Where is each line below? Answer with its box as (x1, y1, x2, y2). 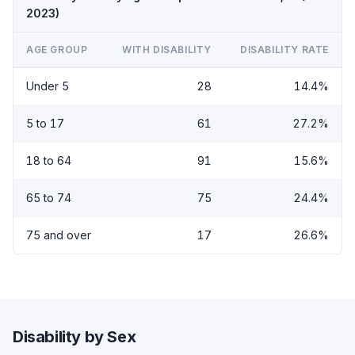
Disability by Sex (13, 327, 136, 346)
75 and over (26, 228, 91, 242)
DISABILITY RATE (240, 44, 329, 55)
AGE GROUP (26, 44, 88, 55)
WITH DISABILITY (122, 44, 212, 55)
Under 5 (26, 79, 69, 93)
